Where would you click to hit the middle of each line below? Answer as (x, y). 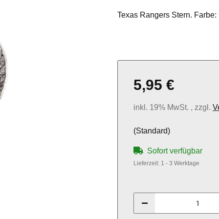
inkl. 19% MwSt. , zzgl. (173, 108)
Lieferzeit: (147, 164)
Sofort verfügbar (175, 151)
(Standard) (152, 131)
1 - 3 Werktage (180, 164)
